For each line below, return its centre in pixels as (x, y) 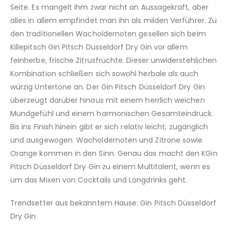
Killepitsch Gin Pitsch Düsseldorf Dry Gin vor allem (99, 47)
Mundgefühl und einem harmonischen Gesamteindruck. (112, 114)
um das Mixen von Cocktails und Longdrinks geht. (99, 180)
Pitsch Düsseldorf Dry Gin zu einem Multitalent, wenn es (110, 167)
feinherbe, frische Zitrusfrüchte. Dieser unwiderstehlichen (114, 61)
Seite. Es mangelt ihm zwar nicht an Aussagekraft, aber (109, 7)
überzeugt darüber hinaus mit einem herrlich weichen (108, 100)
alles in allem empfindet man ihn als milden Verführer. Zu (113, 21)
